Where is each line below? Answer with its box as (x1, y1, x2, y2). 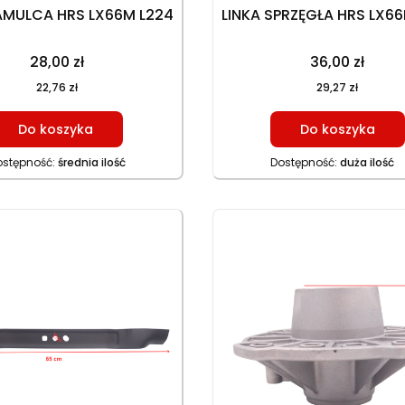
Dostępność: (269, 155, 340, 170)
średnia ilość (57, 155, 126, 170)
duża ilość (339, 155, 394, 170)
